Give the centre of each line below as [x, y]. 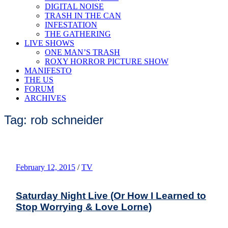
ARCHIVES [45, 98]
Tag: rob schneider [54, 120]
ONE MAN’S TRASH [82, 52]
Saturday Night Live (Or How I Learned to [111, 195]
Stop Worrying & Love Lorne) [84, 207]
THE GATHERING [78, 34]
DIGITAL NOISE [74, 6]
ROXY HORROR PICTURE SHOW [107, 61]
